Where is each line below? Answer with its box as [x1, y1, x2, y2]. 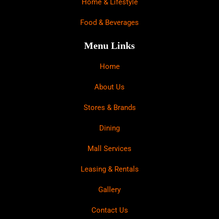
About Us [94, 82, 125, 91]
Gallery [98, 185, 121, 194]
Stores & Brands [83, 103, 136, 112]
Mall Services [88, 144, 131, 153]
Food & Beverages [80, 18, 139, 27]
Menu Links [84, 40, 135, 51]
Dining [99, 123, 120, 132]
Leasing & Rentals [80, 164, 139, 174]
